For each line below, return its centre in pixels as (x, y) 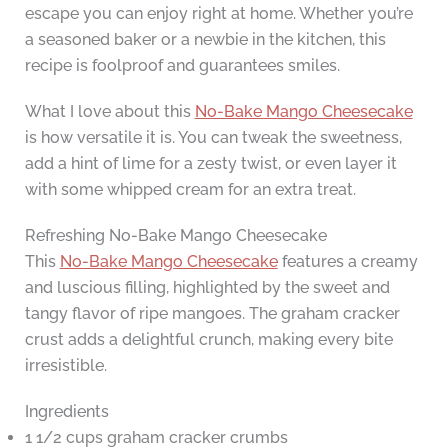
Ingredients (66, 412)
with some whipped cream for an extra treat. (190, 190)
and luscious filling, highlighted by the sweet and (207, 288)
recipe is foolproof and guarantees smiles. (182, 66)
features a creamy (347, 262)
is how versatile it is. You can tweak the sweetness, (213, 138)
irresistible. (65, 366)
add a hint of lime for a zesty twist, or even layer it (210, 164)
